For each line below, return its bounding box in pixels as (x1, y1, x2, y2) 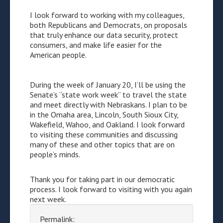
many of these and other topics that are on (30, 139, 175, 149)
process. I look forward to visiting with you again (30, 184, 192, 194)
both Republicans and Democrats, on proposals (30, 20, 187, 30)
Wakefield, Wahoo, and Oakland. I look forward (30, 119, 185, 129)
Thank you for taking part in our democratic (30, 174, 175, 184)
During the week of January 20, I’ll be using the (30, 80, 186, 90)
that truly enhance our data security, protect (30, 30, 178, 40)
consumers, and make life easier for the (30, 40, 162, 50)
